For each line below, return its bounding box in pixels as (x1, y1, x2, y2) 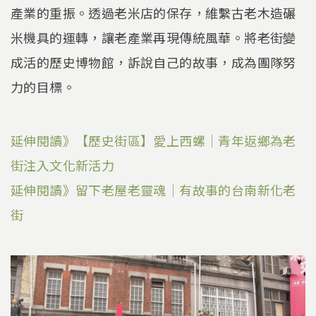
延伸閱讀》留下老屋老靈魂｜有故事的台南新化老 (11, 180, 296, 199)
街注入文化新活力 (11, 155, 115, 174)
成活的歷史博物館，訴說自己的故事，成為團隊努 (11, 53, 296, 72)
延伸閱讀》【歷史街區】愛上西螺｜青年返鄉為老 (11, 130, 296, 150)
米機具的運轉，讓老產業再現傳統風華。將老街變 (11, 28, 296, 47)
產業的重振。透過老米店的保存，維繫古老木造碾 (11, 4, 296, 23)
